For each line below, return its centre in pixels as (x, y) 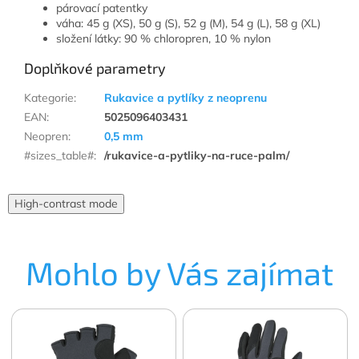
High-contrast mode (66, 203)
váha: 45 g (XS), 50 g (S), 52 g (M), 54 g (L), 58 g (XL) (188, 23)
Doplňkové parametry (95, 68)
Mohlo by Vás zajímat (179, 272)
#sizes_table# (59, 155)
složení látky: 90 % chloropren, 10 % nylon (163, 38)
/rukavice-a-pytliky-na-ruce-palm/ (197, 155)
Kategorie (49, 97)
